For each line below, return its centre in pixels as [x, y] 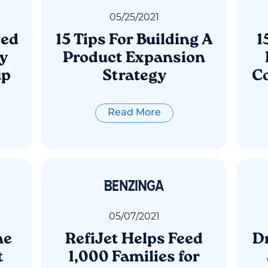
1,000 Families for [134, 258]
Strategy [134, 76]
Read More [134, 113]
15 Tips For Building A [134, 40]
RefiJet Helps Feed [134, 240]
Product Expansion [134, 58]
